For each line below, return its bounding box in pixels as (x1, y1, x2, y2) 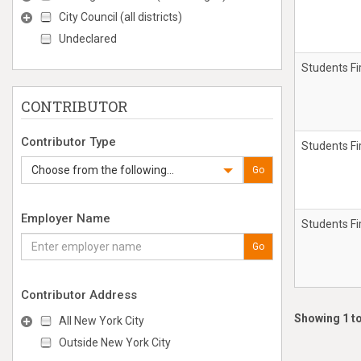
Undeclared (59, 32, 117, 45)
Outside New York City (59, 336, 171, 349)
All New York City (59, 314, 144, 327)
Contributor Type (21, 135, 116, 149)
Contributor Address (21, 288, 137, 302)
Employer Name (21, 211, 110, 226)
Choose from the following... (31, 164, 174, 176)
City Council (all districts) (59, 10, 182, 23)
